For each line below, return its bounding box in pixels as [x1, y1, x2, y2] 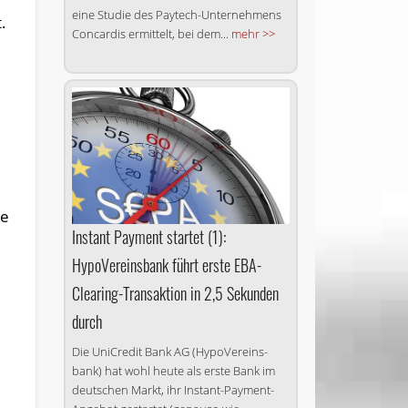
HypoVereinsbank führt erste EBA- [71, 252, 261, 277]
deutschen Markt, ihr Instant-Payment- [71, 381, 274, 398]
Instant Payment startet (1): [71, 224, 226, 249]
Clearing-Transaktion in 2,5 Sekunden [71, 280, 279, 305]
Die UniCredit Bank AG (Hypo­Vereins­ [71, 342, 268, 360]
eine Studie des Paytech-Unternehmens [71, 6, 281, 24]
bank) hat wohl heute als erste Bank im [71, 362, 275, 379]
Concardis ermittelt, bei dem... [71, 25, 231, 43]
